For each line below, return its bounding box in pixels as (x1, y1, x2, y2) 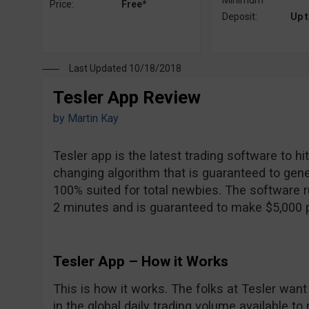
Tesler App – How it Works (52, 253, 228, 270)
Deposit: (221, 11, 257, 22)
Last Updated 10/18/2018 (68, 63, 181, 74)
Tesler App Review (52, 87, 201, 108)
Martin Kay (67, 112, 119, 125)
